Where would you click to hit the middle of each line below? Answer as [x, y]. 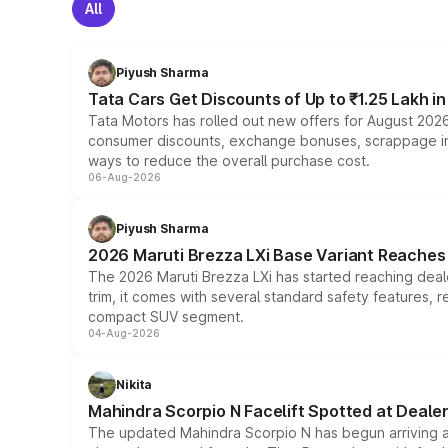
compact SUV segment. [166, 316]
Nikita [134, 384]
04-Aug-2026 [124, 333]
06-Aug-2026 [124, 177]
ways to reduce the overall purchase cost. [229, 160]
